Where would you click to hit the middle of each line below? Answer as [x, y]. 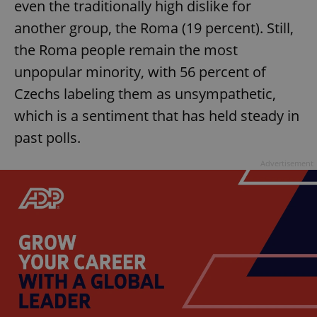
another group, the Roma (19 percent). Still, [154, 28]
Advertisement [287, 163]
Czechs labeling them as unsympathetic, [145, 94]
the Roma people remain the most [126, 50]
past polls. [47, 138]
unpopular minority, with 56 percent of [140, 72]
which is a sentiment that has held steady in [157, 116]
